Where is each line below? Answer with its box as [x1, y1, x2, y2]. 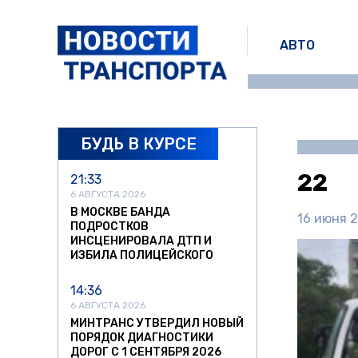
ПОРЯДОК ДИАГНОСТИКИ [70, 331, 213, 345]
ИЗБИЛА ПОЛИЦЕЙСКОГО [70, 249, 213, 263]
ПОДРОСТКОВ [70, 220, 149, 234]
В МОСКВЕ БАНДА [70, 205, 170, 220]
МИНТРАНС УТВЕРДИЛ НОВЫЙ [70, 316, 244, 331]
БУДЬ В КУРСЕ [80, 133, 197, 153]
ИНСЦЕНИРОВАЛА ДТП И [70, 234, 212, 249]
